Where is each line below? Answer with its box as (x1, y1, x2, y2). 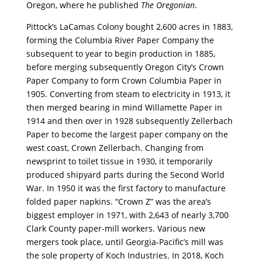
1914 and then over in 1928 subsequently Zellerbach (26, 115, 233, 126)
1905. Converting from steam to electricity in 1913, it (26, 88, 230, 99)
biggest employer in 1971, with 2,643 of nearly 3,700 (26, 209, 229, 220)
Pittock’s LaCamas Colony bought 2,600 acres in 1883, (26, 20, 233, 32)
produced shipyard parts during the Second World (26, 168, 225, 180)
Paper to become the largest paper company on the (26, 128, 228, 140)
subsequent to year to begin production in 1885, (26, 47, 215, 59)
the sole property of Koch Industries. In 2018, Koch (26, 249, 224, 261)
